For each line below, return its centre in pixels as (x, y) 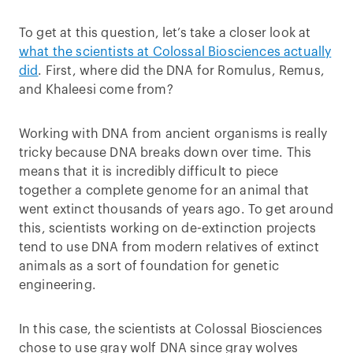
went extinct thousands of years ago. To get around (176, 210)
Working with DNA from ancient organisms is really (173, 134)
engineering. (58, 286)
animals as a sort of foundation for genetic (149, 267)
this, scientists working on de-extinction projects (168, 229)
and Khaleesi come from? (96, 90)
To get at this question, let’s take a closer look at (165, 33)
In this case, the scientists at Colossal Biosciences (171, 330)
